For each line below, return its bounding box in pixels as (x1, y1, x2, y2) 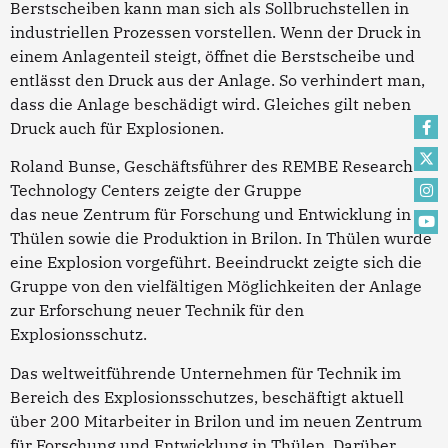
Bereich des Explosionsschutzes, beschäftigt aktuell (10, 386, 404, 407)
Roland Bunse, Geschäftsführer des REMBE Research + (10, 156, 427, 177)
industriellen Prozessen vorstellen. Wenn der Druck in (10, 22, 421, 42)
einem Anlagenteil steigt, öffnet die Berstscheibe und (10, 46, 415, 66)
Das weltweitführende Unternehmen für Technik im (10, 362, 401, 383)
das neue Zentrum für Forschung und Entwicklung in (10, 204, 411, 225)
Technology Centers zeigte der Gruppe (10, 180, 302, 201)
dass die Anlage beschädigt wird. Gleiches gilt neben (10, 94, 411, 114)
